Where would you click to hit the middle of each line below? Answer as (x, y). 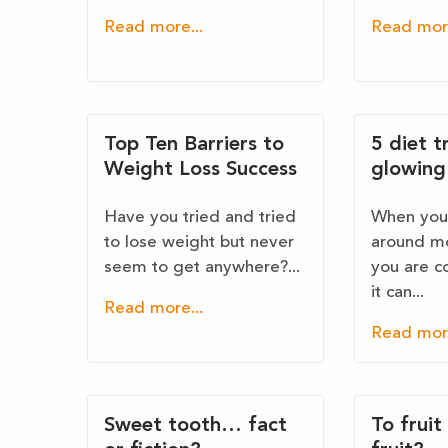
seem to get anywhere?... (202, 268)
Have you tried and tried (200, 218)
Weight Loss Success (200, 170)
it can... (397, 293)
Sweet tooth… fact (195, 426)
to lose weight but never (199, 243)
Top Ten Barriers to (194, 145)
